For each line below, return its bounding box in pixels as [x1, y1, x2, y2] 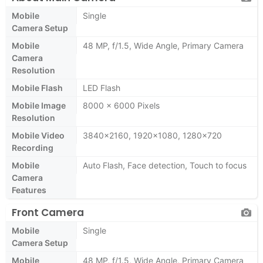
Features [12, 185, 46, 195]
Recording [12, 143, 53, 153]
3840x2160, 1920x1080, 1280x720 [83, 130, 222, 140]
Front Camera [12, 205, 84, 220]
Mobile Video [12, 130, 65, 140]
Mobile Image [12, 100, 66, 110]
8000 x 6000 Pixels [83, 100, 160, 110]
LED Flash [83, 83, 120, 93]
